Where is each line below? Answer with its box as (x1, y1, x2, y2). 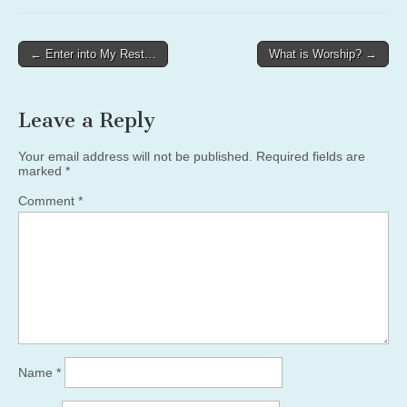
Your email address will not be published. (18, 148, 253, 164)
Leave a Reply (18, 107, 155, 133)
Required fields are (256, 148, 365, 164)
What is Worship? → (269, 46, 377, 61)
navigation (17, 66, 100, 85)
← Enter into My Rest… (30, 46, 156, 61)
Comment (18, 193, 78, 208)
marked (18, 163, 65, 178)
